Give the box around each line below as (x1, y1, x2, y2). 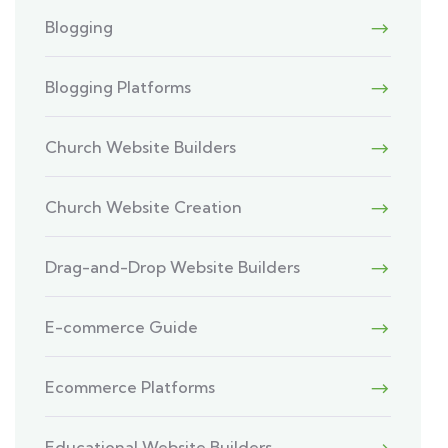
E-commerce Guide (45, 317, 199, 337)
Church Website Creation (45, 197, 243, 217)
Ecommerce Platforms (45, 377, 216, 397)
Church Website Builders (45, 137, 237, 157)
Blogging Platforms (45, 77, 192, 97)
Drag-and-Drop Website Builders (45, 257, 301, 277)
